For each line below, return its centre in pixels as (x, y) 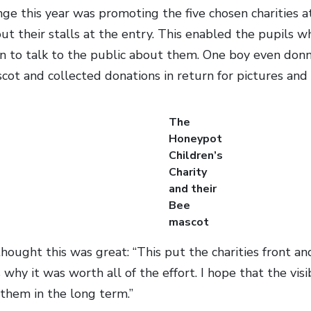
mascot (188, 222)
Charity (187, 173)
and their (192, 189)
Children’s (195, 156)
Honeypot (195, 139)
